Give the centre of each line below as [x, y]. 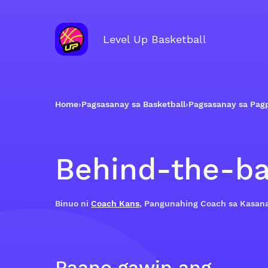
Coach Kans [115, 203]
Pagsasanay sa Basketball [133, 104]
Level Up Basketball [155, 39]
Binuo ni [73, 203]
